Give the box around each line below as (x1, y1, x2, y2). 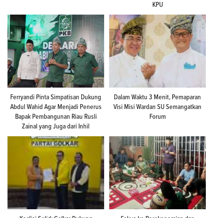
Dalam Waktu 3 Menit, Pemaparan (114, 94, 201, 101)
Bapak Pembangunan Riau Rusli (15, 113, 97, 120)
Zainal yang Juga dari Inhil (22, 123, 90, 130)
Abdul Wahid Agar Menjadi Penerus (10, 104, 102, 110)
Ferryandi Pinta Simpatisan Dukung (10, 94, 101, 101)
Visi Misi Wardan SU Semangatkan (113, 104, 201, 110)
